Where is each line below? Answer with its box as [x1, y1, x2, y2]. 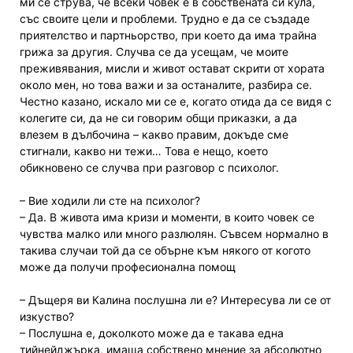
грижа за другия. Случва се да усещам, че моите [20, 45, 288, 59]
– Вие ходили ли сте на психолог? [20, 194, 200, 208]
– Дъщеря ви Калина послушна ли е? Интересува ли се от [20, 293, 331, 307]
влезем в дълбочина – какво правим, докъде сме [20, 128, 288, 142]
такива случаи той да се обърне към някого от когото [20, 243, 310, 258]
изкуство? [20, 310, 74, 324]
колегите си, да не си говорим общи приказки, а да [20, 111, 297, 125]
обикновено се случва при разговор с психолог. [20, 161, 279, 175]
